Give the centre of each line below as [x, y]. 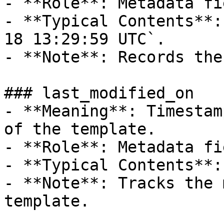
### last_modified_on [99, 93]
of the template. [80, 129]
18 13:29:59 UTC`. [85, 39]
